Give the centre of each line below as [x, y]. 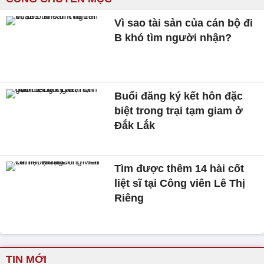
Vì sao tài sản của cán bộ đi [184, 23]
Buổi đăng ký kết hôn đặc [179, 96]
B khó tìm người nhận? [173, 38]
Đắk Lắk [135, 125]
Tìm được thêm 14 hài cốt [179, 169]
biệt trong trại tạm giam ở [179, 110]
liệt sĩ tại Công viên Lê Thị [180, 184]
